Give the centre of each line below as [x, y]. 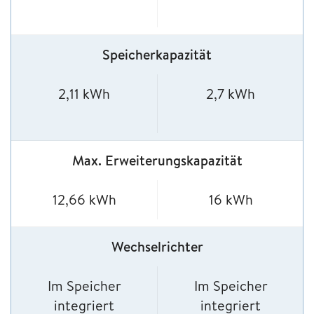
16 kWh [231, 200]
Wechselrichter [157, 247]
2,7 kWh [231, 94]
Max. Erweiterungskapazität [157, 161]
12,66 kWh [84, 200]
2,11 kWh [84, 94]
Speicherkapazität [157, 55]
